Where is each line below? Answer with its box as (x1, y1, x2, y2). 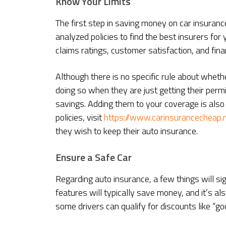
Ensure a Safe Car (55, 149, 132, 165)
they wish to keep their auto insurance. (55, 124, 198, 138)
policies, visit (55, 110, 102, 125)
